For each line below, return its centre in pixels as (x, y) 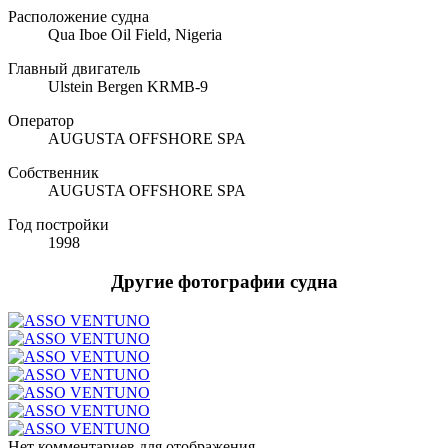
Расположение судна (78, 17)
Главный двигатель (74, 69)
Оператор (41, 121)
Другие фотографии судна (224, 282)
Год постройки (58, 225)
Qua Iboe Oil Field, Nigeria (135, 35)
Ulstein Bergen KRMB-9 (128, 87)
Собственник (53, 173)
